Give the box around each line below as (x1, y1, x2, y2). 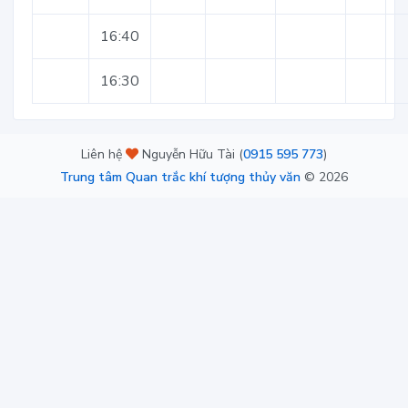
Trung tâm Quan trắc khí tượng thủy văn (60, 168, 301, 186)
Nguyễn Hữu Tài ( (138, 146, 243, 163)
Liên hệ (81, 146, 126, 163)
